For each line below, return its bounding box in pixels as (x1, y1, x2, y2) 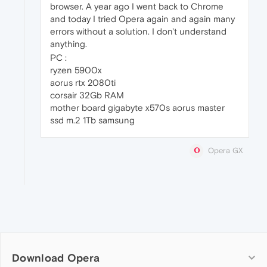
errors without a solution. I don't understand (50, 26, 226, 36)
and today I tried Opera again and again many (50, 14, 235, 24)
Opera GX (208, 146, 243, 155)
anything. (50, 39, 87, 49)
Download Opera (12, 252, 100, 265)
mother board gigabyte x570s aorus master (50, 103, 225, 113)
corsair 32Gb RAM (50, 90, 124, 100)
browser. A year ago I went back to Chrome (50, 1, 223, 11)
